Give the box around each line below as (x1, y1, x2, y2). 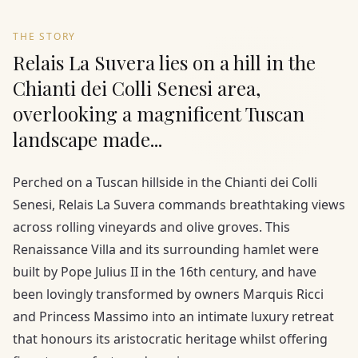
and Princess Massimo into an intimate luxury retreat (13, 308, 334, 326)
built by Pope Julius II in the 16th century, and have (13, 263, 316, 281)
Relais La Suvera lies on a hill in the (13, 50, 316, 76)
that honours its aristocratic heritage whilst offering (13, 330, 328, 348)
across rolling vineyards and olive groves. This (13, 218, 290, 237)
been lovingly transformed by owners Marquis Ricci (13, 285, 324, 304)
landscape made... (13, 126, 162, 153)
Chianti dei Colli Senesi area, (13, 75, 261, 101)
